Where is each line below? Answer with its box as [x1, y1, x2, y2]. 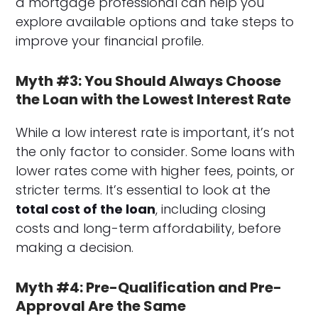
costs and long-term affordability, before [16, 219, 282, 237]
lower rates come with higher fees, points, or [16, 161, 295, 180]
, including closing [155, 199, 267, 218]
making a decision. [16, 238, 134, 256]
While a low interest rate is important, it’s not [16, 123, 295, 141]
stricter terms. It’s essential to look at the [16, 180, 271, 199]
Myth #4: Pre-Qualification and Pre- [16, 277, 283, 297]
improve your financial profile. [16, 31, 204, 50]
